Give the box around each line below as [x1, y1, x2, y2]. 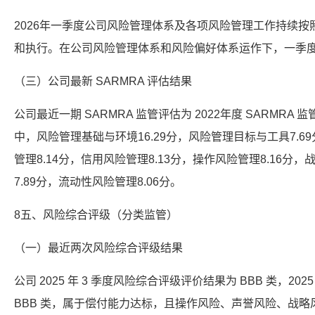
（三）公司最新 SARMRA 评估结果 [14, 75, 192, 87]
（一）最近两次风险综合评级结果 [14, 242, 183, 254]
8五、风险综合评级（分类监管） [14, 209, 178, 221]
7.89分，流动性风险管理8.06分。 [14, 176, 181, 188]
